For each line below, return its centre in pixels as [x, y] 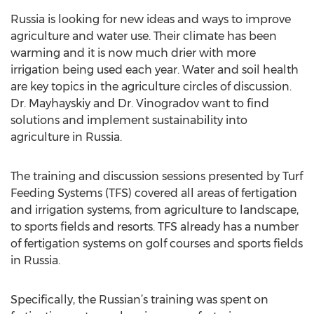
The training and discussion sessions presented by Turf [157, 176]
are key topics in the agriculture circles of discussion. [151, 87]
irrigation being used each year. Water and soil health [155, 70]
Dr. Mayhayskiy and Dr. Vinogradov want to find [140, 103]
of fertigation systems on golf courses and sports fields [157, 244]
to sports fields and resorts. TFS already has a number [155, 227]
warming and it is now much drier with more [133, 53]
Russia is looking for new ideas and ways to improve [151, 19]
